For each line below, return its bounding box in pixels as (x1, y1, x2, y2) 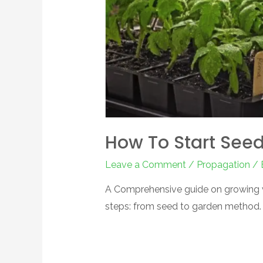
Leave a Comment (104, 159, 186, 170)
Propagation (196, 159, 250, 170)
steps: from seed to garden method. (104, 200, 261, 212)
